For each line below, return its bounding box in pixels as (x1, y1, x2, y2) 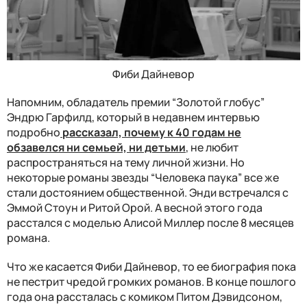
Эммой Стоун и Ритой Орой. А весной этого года (7, 199, 262, 215)
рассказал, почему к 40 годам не (60, 124, 241, 140)
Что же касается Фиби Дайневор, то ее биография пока (7, 258, 296, 274)
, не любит (186, 139, 238, 155)
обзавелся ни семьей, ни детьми (7, 139, 186, 155)
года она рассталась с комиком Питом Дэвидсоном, (7, 288, 282, 304)
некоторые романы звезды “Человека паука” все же (7, 169, 279, 185)
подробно (7, 124, 60, 140)
